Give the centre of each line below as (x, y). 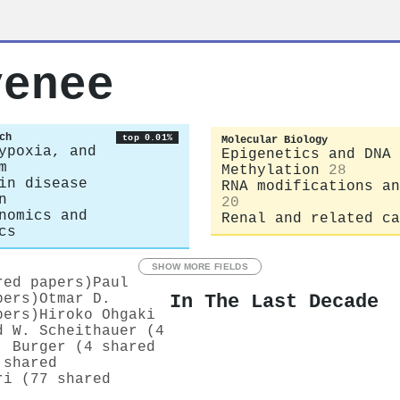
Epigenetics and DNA (306, 154)
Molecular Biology (275, 140)
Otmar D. (75, 299)
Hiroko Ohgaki (97, 315)
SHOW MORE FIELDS (200, 267)
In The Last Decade (274, 301)
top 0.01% (147, 137)
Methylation (271, 170)
